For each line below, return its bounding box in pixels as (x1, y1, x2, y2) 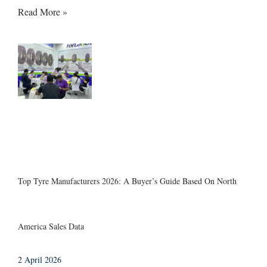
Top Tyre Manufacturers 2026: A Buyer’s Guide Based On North (18, 175, 237, 187)
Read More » (18, 5, 67, 18)
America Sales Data (18, 220, 84, 232)
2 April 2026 (18, 253, 61, 265)
